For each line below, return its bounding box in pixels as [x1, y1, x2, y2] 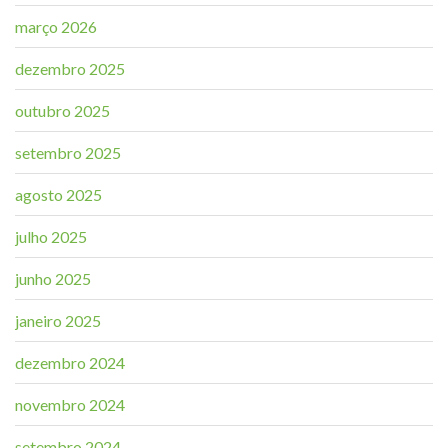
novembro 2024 [15, 394, 125, 414]
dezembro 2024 [15, 352, 125, 372]
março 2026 [15, 16, 97, 36]
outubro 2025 [15, 100, 110, 120]
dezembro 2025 [15, 58, 125, 78]
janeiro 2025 [15, 310, 101, 330]
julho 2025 [15, 226, 87, 246]
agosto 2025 [15, 184, 102, 204]
